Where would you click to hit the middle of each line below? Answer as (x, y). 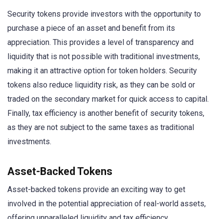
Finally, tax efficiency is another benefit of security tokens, (106, 113)
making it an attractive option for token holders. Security (102, 71)
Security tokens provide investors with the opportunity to (104, 14)
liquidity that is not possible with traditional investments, (104, 57)
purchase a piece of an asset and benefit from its (91, 28)
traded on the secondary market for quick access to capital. (108, 99)
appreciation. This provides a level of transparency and (100, 43)
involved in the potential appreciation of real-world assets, (107, 203)
